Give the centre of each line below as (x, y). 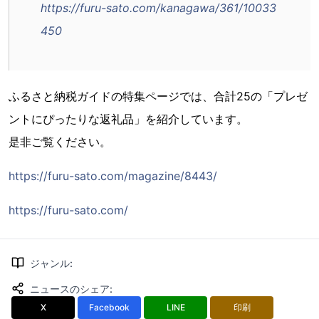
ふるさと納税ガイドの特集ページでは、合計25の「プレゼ (158, 96)
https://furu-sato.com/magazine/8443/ (113, 176)
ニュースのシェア (70, 289)
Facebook (109, 307)
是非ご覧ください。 (60, 142)
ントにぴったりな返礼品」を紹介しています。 (128, 119)
